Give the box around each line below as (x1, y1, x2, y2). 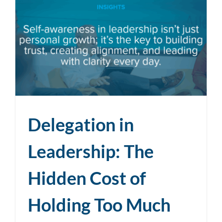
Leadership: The (28, 140, 154, 162)
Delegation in (28, 113, 134, 135)
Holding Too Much (28, 193, 170, 216)
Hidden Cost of (28, 166, 146, 189)
